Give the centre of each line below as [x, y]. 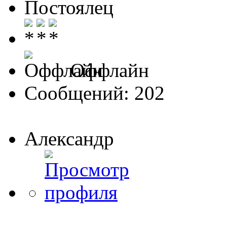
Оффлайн [107, 70]
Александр [69, 138]
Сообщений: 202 [94, 93]
